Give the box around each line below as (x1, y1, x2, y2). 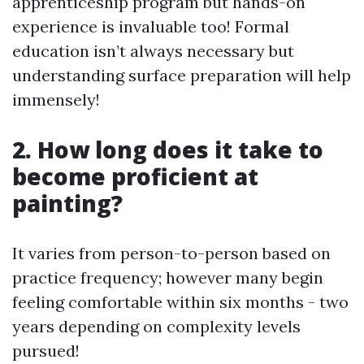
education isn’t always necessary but (12, 41, 294, 61)
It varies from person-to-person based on (12, 243, 331, 263)
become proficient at (12, 161, 258, 192)
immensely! (12, 89, 100, 110)
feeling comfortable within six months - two (12, 292, 349, 312)
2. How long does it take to (12, 134, 323, 165)
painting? (12, 188, 123, 219)
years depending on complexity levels (12, 316, 301, 336)
